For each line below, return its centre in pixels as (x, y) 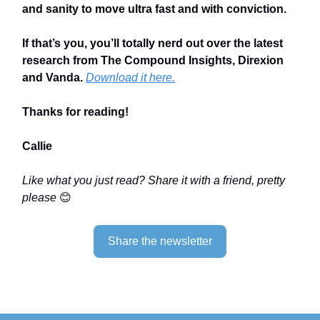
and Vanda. (54, 77)
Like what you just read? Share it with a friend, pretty (154, 180)
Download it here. (130, 77)
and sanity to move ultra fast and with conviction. (154, 9)
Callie (37, 146)
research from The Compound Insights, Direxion (153, 60)
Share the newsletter (160, 241)
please (41, 197)
